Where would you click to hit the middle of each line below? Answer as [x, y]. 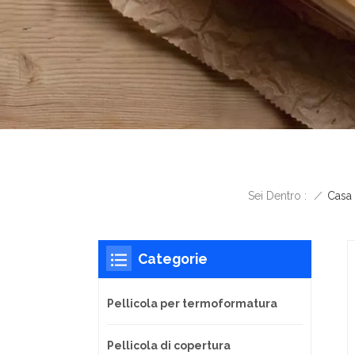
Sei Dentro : [277, 196]
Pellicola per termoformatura [192, 303]
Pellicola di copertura [169, 345]
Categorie [173, 258]
